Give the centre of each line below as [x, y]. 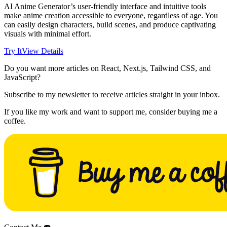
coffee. [15, 121]
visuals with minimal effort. [48, 34]
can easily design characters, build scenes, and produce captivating [110, 25]
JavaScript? [22, 78]
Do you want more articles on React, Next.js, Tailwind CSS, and [107, 68]
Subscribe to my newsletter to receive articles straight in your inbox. [112, 95]
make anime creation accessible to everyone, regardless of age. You [111, 16]
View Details [43, 51]
